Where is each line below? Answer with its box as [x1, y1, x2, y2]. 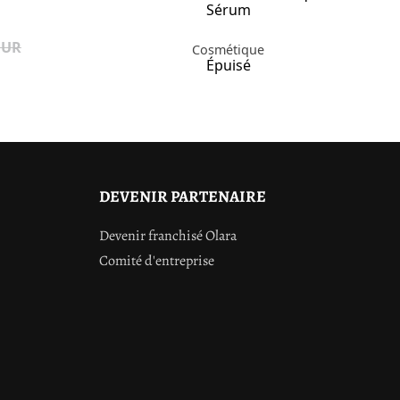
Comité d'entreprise [99, 250, 214, 271]
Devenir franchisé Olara [99, 225, 237, 246]
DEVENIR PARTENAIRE [99, 185, 266, 207]
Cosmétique [192, 40, 264, 58]
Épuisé [205, 54, 251, 75]
